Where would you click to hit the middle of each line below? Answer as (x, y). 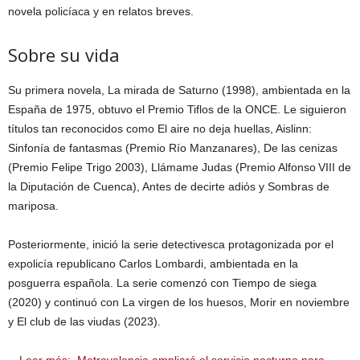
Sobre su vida (64, 54)
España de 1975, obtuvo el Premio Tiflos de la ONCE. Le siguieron (177, 109)
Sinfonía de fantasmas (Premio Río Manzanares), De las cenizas (173, 147)
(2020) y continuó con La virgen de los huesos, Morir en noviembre (179, 302)
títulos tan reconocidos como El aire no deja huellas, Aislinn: (160, 128)
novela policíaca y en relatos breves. (101, 11)
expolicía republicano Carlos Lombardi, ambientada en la (153, 263)
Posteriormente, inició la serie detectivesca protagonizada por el (171, 244)
